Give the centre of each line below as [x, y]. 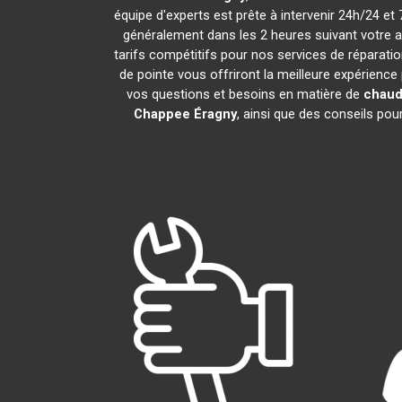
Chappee [162, 114]
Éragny [215, 114]
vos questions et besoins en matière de [245, 94]
